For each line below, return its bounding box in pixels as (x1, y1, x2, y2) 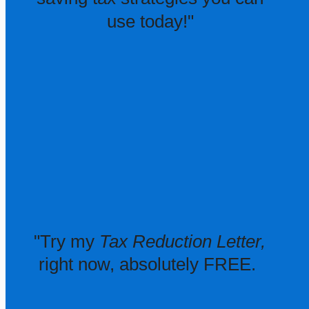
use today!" (106, 11, 194, 32)
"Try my (34, 230, 99, 252)
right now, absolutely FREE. (39, 253, 261, 275)
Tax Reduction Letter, (99, 230, 266, 252)
